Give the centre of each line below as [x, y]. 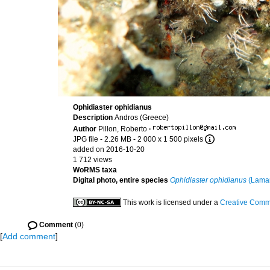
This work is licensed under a [171, 202]
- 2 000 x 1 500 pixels [168, 139]
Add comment [29, 236]
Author [86, 129]
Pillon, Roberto [123, 129]
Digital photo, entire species [121, 180]
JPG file [86, 139]
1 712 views [93, 160]
